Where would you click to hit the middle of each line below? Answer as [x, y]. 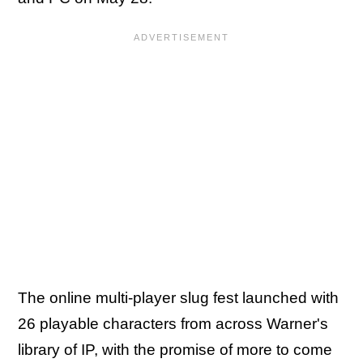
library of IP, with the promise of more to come [175, 350]
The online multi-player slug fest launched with [178, 298]
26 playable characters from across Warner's [173, 324]
